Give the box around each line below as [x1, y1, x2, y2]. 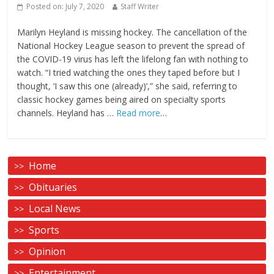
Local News [29, 201, 81, 215]
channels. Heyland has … [17, 106, 117, 119]
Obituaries [29, 180, 78, 194]
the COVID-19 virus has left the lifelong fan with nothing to [17, 53, 249, 65]
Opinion [29, 244, 66, 258]
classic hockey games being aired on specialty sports [17, 93, 226, 105]
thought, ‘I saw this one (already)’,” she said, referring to [17, 80, 238, 92]
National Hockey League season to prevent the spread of [17, 39, 245, 51]
